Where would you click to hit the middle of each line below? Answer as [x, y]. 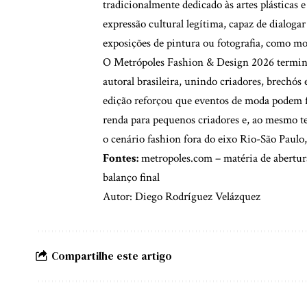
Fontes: [121, 158]
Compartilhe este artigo [112, 256]
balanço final [131, 177]
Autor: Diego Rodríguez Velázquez [182, 196]
